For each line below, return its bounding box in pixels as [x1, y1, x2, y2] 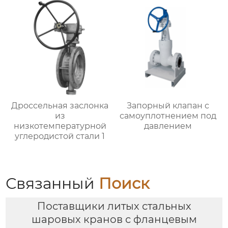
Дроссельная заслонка [11, 101, 109, 111]
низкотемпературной [13, 121, 106, 131]
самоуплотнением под [120, 111, 217, 121]
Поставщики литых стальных [37, 200, 191, 213]
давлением [144, 121, 192, 131]
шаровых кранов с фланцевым [31, 213, 197, 226]
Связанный [6, 174, 99, 193]
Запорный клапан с [127, 101, 210, 111]
